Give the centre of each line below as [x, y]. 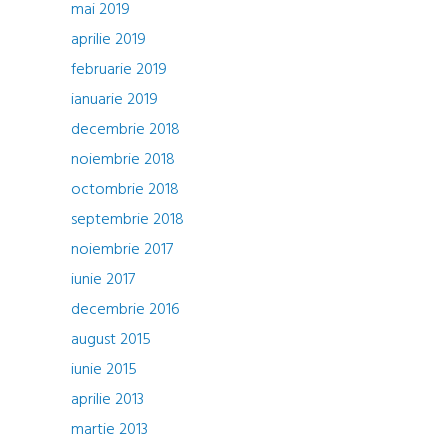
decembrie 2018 [125, 130]
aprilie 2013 [107, 400]
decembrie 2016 [125, 310]
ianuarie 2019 [114, 100]
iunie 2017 [103, 280]
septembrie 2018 [127, 220]
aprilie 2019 [108, 40]
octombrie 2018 [125, 190]
